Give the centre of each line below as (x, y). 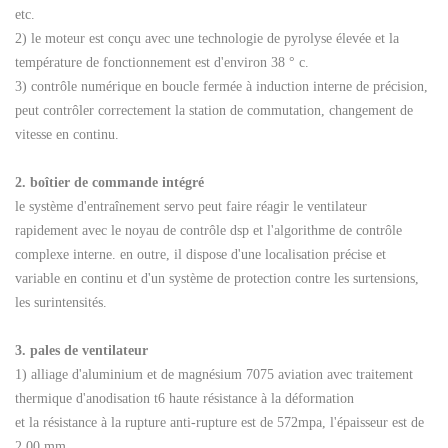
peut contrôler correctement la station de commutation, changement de (214, 110)
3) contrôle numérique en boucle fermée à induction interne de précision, (221, 86)
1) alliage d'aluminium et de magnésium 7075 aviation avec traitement (214, 374)
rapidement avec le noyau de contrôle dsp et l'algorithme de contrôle (208, 230)
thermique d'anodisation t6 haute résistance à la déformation (184, 398)
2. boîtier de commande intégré (109, 182)
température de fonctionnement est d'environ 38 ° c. (162, 62)
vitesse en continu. (67, 134)
